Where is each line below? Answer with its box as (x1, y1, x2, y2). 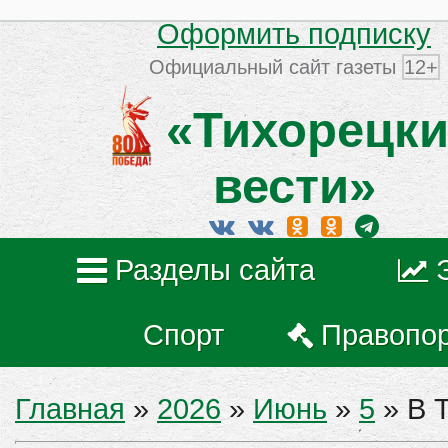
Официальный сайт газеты (148, 56, 402, 78)
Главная (15, 392, 125, 426)
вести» (212, 159, 376, 214)
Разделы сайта (115, 253, 315, 287)
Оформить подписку (157, 17, 431, 50)
